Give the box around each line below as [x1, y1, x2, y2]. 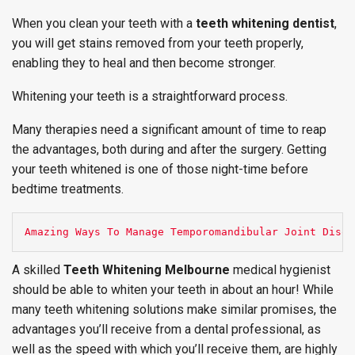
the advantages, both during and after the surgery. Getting [12, 142, 326, 157]
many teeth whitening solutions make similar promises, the [12, 302, 337, 317]
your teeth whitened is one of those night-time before [12, 162, 308, 177]
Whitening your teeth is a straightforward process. [12, 89, 288, 104]
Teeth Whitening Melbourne [63, 262, 230, 277]
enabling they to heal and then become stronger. [12, 55, 276, 71]
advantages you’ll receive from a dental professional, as [12, 322, 321, 337]
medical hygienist [230, 262, 330, 277]
